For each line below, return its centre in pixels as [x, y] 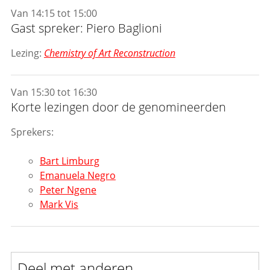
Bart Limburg [69, 161]
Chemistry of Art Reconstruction [109, 53]
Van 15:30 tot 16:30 [54, 93]
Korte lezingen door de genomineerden [118, 107]
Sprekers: [32, 132]
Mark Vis [59, 205]
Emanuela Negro [77, 176]
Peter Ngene [68, 190]
